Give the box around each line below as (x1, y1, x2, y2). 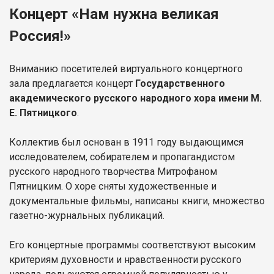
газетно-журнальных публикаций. (9, 209, 165, 221)
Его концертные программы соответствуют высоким (9, 239, 256, 251)
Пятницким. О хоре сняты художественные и (9, 180, 217, 192)
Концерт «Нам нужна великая (9, 5, 219, 23)
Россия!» (9, 27, 71, 45)
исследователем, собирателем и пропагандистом (9, 150, 235, 163)
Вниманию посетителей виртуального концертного (9, 62, 243, 75)
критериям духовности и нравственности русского (9, 253, 242, 265)
